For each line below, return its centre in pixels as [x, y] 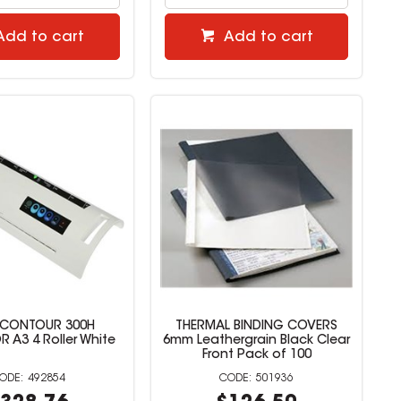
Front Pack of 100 [256, 356]
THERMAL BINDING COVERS [257, 327]
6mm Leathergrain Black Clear [257, 341]
